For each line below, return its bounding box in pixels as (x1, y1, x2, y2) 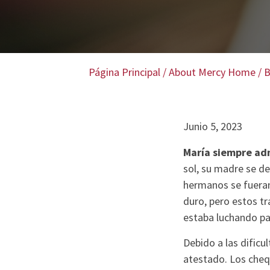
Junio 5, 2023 (183, 119, 242, 134)
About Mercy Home (169, 65, 256, 79)
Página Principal (89, 65, 160, 79)
